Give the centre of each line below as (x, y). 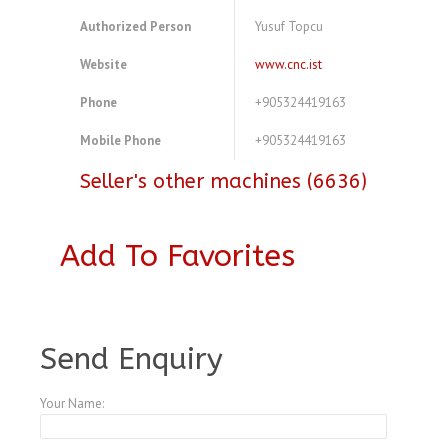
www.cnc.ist (288, 65)
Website (103, 65)
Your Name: (72, 404)
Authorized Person (135, 27)
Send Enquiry (131, 359)
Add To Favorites (177, 256)
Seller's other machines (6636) (223, 182)
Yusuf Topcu (289, 27)
